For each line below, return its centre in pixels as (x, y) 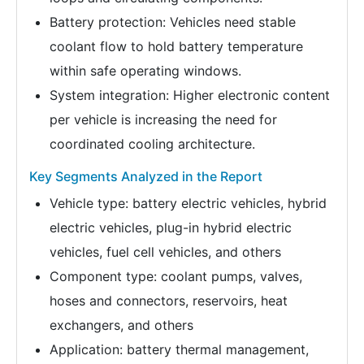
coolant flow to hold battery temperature (176, 46)
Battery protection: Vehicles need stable (173, 22)
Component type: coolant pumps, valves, (176, 276)
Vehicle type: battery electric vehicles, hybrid (188, 203)
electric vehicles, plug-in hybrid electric (171, 227)
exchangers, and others (121, 325)
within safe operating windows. (145, 70)
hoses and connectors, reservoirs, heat (169, 300)
